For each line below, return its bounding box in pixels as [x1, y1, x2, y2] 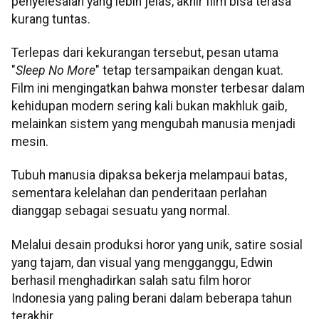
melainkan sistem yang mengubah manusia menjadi [11, 116, 296, 131]
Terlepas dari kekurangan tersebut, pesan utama [11, 45, 278, 60]
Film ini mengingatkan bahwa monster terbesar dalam [11, 80, 305, 95]
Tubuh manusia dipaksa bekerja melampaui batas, [11, 168, 287, 183]
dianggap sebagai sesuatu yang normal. [11, 204, 230, 219]
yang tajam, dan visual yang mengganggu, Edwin [11, 255, 273, 270]
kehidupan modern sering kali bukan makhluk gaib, [11, 98, 287, 113]
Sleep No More [16, 63, 95, 78]
